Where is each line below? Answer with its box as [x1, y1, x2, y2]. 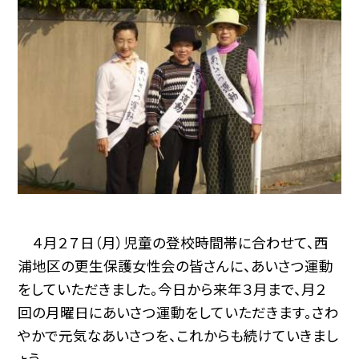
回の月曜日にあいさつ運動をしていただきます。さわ [18, 302, 340, 323]
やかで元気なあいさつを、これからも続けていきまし [18, 325, 339, 346]
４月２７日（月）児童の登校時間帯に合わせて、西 [18, 232, 329, 253]
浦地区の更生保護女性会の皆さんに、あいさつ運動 [18, 256, 334, 276]
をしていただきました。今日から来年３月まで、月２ [18, 279, 328, 300]
